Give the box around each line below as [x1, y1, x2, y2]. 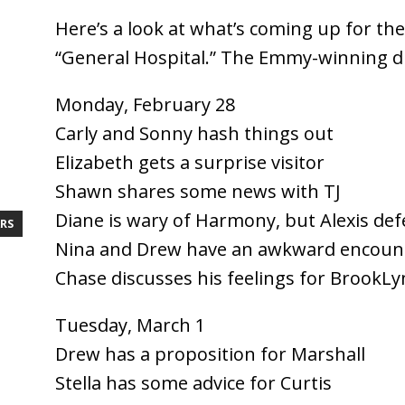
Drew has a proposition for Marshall [54, 341, 365, 366]
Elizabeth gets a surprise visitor [54, 149, 325, 174]
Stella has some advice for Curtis [54, 370, 332, 395]
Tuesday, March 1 [54, 312, 205, 337]
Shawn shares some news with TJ [54, 178, 341, 203]
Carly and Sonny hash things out [54, 120, 334, 146]
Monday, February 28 [54, 91, 235, 117]
